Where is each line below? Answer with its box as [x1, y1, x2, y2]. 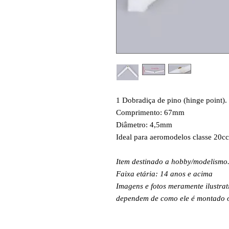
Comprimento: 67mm [116, 108, 185, 117]
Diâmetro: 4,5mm [116, 121, 172, 129]
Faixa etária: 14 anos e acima [116, 170, 213, 178]
